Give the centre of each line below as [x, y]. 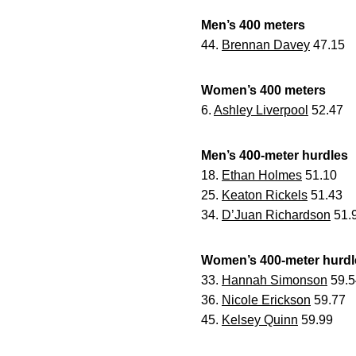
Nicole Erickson [266, 300]
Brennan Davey [266, 45]
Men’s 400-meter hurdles [275, 155]
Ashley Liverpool [261, 110]
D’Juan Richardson [276, 215]
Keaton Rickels [265, 195]
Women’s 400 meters [263, 90]
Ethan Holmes [262, 175]
